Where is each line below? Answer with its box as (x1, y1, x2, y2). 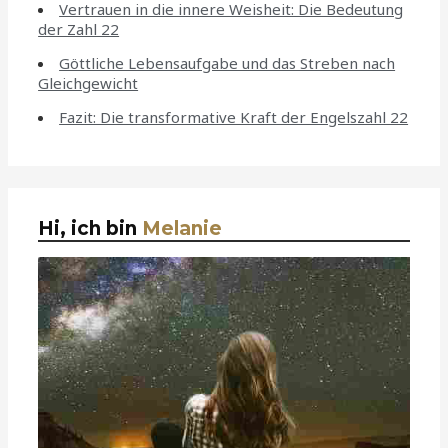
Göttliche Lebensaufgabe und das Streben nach (59, 53, 396, 74)
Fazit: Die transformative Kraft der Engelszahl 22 (59, 106, 409, 127)
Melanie (142, 217, 223, 241)
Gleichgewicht (38, 73, 139, 94)
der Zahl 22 (38, 19, 120, 40)
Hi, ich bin (38, 217, 143, 241)
